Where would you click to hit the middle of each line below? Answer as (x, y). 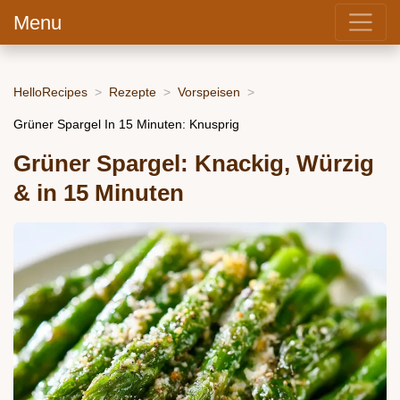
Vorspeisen (209, 92)
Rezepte (133, 92)
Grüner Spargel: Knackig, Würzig (194, 164)
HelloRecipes (50, 92)
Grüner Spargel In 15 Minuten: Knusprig (126, 124)
